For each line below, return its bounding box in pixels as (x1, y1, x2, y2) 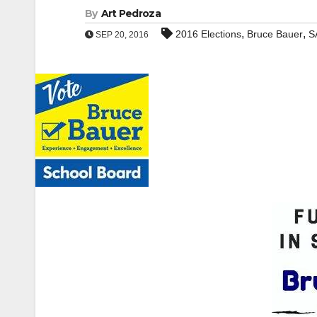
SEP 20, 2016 (93, 30, 149, 40)
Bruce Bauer (247, 28, 303, 40)
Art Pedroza (100, 7, 161, 20)
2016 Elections (175, 28, 241, 40)
